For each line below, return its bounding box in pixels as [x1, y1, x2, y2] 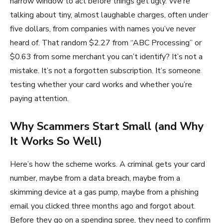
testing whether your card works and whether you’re [10, 79, 192, 90]
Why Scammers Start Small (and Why [10, 118, 204, 134]
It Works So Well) [10, 133, 102, 149]
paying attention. [10, 93, 69, 104]
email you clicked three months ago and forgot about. [10, 200, 196, 212]
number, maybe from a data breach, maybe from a [10, 172, 180, 184]
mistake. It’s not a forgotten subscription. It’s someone [10, 65, 201, 76]
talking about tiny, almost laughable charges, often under [10, 9, 208, 20]
